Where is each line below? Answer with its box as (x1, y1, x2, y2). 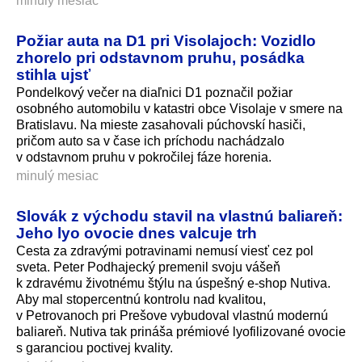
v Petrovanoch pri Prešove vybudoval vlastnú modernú (16, 309, 328, 323)
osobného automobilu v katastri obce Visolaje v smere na (16, 102, 343, 116)
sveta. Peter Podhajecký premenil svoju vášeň (16, 260, 280, 275)
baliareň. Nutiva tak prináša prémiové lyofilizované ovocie (16, 325, 346, 339)
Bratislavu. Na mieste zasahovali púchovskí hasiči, (16, 118, 305, 133)
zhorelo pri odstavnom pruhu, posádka (16, 48, 305, 67)
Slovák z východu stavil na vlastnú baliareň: (16, 207, 343, 225)
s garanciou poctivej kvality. (16, 341, 173, 356)
